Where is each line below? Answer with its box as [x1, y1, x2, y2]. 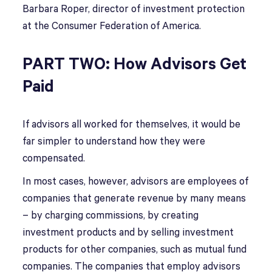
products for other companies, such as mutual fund [22, 244, 247, 256]
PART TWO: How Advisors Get [22, 55, 247, 74]
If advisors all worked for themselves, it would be [22, 119, 241, 131]
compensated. [22, 153, 86, 165]
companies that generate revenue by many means [22, 193, 246, 205]
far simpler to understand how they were [22, 136, 206, 148]
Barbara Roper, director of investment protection [22, 4, 245, 15]
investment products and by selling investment [22, 227, 234, 239]
